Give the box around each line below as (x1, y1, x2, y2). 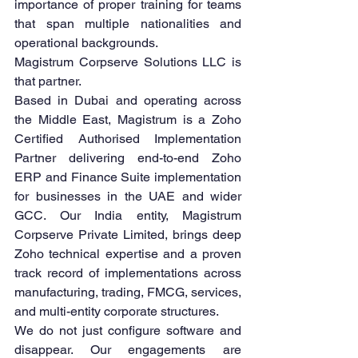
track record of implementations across (14, 265, 241, 281)
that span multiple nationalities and (14, 16, 241, 32)
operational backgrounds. (14, 35, 158, 51)
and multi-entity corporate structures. (14, 304, 219, 320)
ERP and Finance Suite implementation (14, 169, 241, 185)
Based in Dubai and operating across (14, 93, 241, 109)
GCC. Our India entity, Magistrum (14, 208, 241, 224)
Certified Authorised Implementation (14, 131, 241, 147)
